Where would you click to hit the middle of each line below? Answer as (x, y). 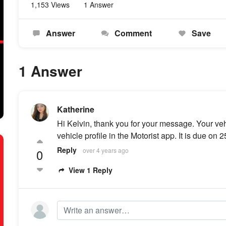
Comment (132, 33)
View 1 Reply (90, 170)
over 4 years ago (105, 150)
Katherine (75, 109)
